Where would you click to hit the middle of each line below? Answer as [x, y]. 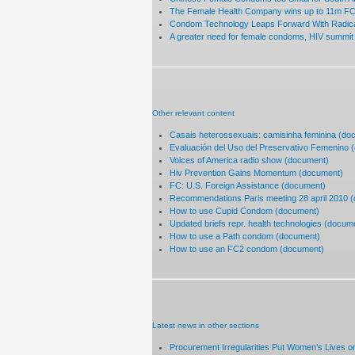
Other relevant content [193, 113]
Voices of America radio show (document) [250, 160]
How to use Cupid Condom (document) [245, 210]
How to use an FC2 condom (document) [247, 248]
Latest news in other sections [206, 326]
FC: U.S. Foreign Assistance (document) [248, 185]
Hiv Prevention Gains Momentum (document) [257, 172]
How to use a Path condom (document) [245, 236]
